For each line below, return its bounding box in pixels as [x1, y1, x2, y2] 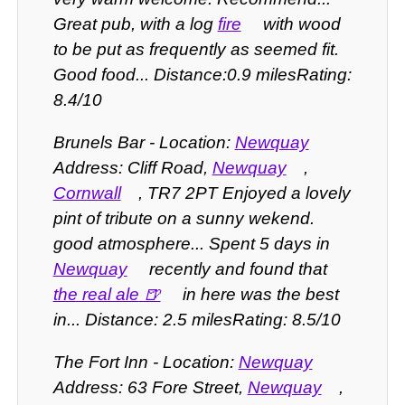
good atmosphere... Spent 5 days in [52, 234, 330, 254]
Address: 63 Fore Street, [52, 378, 248, 398]
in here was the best [177, 285, 339, 305]
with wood [258, 14, 341, 34]
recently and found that [144, 259, 327, 279]
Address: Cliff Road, [52, 158, 212, 178]
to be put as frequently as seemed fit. [52, 40, 339, 60]
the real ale [52, 285, 139, 305]
